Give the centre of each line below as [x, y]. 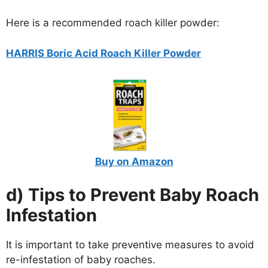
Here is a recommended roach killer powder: [113, 23]
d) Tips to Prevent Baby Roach [133, 194]
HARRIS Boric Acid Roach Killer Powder [103, 53]
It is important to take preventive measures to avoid [130, 244]
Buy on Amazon [134, 162]
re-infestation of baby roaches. [81, 259]
